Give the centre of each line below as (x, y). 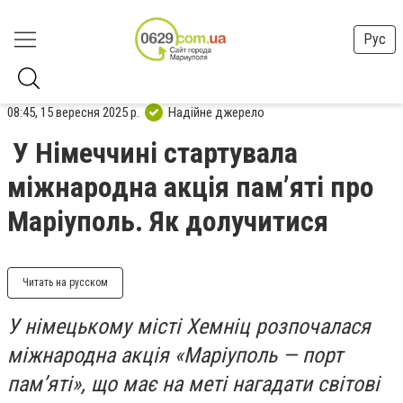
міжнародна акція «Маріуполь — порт (175, 355)
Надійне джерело (216, 112)
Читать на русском (65, 282)
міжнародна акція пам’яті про (191, 187)
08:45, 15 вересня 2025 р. (73, 112)
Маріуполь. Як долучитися (168, 221)
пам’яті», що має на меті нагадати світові (193, 384)
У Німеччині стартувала (155, 153)
